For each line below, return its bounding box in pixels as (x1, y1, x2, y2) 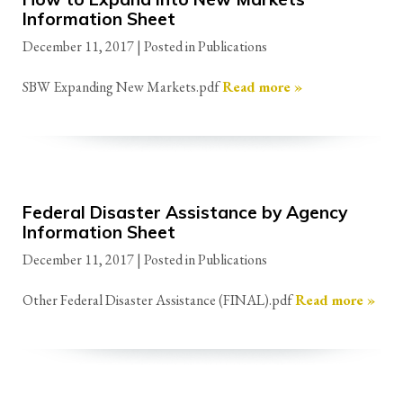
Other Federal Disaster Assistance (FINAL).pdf (22, 290, 295, 309)
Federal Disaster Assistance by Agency (22, 201, 347, 224)
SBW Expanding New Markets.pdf (22, 77, 222, 97)
